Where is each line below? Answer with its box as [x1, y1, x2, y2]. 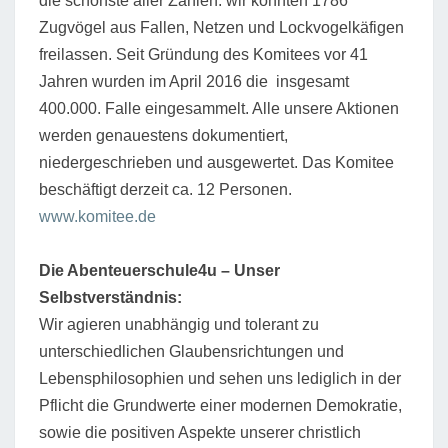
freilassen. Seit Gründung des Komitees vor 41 [39, 45, 368, 63]
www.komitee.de [39, 207, 156, 225]
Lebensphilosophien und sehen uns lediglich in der [39, 369, 401, 387]
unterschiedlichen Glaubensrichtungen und [39, 342, 344, 360]
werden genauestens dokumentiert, [39, 126, 288, 144]
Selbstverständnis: [39, 288, 182, 306]
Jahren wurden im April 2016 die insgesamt [39, 72, 349, 90]
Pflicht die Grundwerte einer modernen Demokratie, [39, 396, 402, 414]
